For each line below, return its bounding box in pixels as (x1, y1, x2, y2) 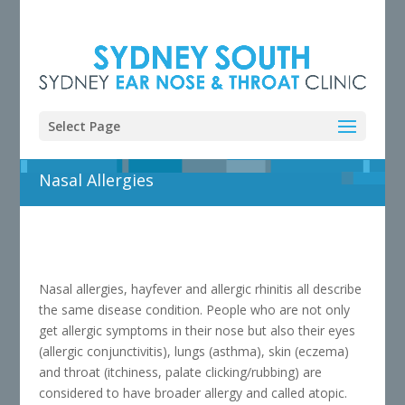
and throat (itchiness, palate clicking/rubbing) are (38, 363, 322, 381)
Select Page (47, 118, 120, 135)
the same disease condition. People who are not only (38, 301, 350, 318)
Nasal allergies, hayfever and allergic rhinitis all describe (38, 280, 362, 297)
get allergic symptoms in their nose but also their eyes (38, 322, 355, 339)
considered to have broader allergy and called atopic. (38, 384, 347, 401)
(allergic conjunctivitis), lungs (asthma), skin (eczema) (38, 343, 349, 360)
